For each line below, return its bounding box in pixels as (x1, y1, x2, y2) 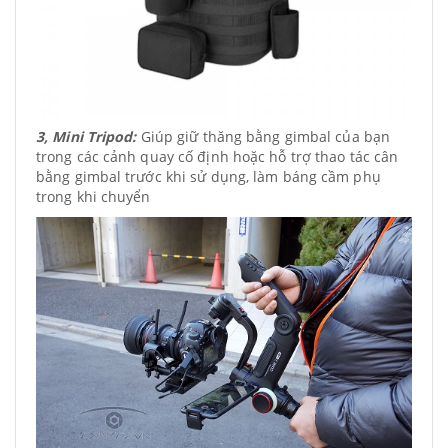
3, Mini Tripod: (36, 126, 137, 146)
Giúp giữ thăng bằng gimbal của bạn (136, 126, 391, 146)
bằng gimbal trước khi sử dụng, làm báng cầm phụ (36, 166, 381, 186)
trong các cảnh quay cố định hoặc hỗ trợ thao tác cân (36, 146, 399, 166)
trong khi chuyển (36, 186, 151, 206)
